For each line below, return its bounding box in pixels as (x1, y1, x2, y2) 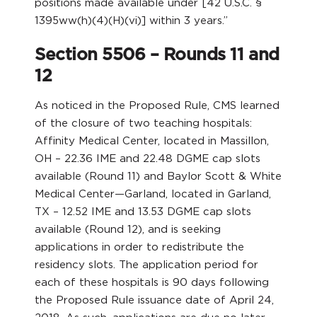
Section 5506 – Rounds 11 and (35, 45, 279, 63)
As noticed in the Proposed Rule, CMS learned (35, 99, 280, 111)
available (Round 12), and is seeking (35, 223, 221, 235)
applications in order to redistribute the (35, 241, 245, 253)
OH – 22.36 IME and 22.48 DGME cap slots (35, 152, 261, 164)
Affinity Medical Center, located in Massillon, (35, 134, 270, 146)
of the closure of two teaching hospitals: (35, 117, 253, 129)
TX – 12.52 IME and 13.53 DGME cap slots (35, 205, 252, 217)
